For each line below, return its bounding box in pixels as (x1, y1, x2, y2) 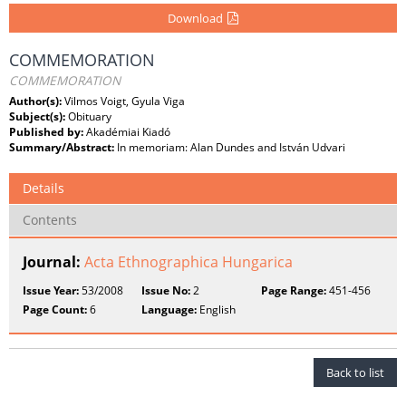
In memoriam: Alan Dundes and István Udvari (117, 140, 345, 155)
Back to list (326, 364, 384, 381)
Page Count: (23, 302, 87, 317)
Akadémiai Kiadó (86, 124, 170, 140)
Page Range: (260, 283, 326, 298)
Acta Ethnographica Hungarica (84, 252, 293, 272)
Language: (141, 302, 198, 317)
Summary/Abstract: (9, 140, 117, 155)
